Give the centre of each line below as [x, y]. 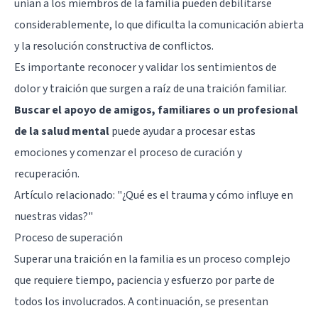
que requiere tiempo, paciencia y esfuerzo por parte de [144, 280]
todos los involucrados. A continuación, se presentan [141, 301]
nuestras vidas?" [54, 216]
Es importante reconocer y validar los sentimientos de [146, 67]
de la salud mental [62, 131]
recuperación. [47, 174]
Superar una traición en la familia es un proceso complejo [152, 259]
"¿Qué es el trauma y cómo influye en [205, 195]
